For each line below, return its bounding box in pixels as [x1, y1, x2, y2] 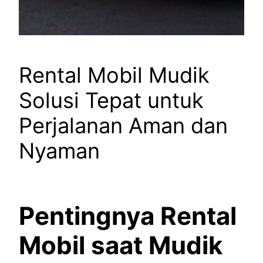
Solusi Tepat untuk [19, 87, 204, 114]
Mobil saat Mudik [19, 230, 222, 260]
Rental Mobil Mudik [19, 62, 210, 89]
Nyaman [19, 138, 100, 164]
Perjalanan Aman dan [19, 113, 228, 139]
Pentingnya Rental [19, 200, 237, 231]
